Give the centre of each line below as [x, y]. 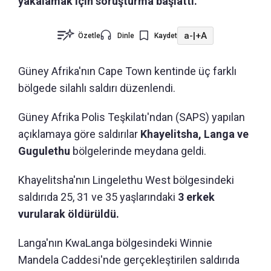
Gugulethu [44, 151]
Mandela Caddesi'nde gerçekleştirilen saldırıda [129, 260]
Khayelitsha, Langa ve [194, 134]
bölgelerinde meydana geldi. [138, 151]
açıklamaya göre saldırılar [79, 134]
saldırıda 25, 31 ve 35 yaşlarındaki [98, 197]
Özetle [89, 36]
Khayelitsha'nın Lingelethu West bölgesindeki [126, 180]
